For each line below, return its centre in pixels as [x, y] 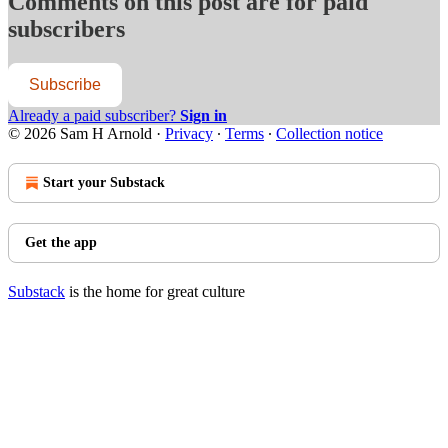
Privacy [189, 133]
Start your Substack [104, 182]
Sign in [203, 115]
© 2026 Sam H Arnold [80, 133]
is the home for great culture [155, 291]
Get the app [61, 242]
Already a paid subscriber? [94, 115]
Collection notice [329, 133]
